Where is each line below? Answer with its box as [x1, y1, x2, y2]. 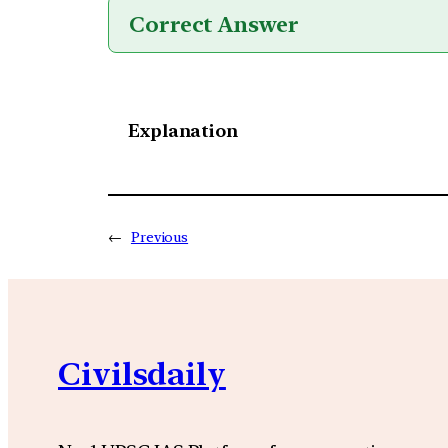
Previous [130, 229, 189, 246]
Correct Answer [129, 10, 299, 37]
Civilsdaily [58, 354, 226, 393]
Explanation [128, 119, 238, 141]
